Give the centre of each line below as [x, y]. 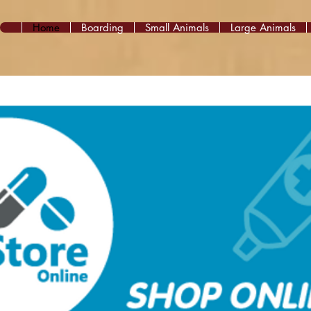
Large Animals [263, 27]
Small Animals [177, 27]
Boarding [102, 27]
